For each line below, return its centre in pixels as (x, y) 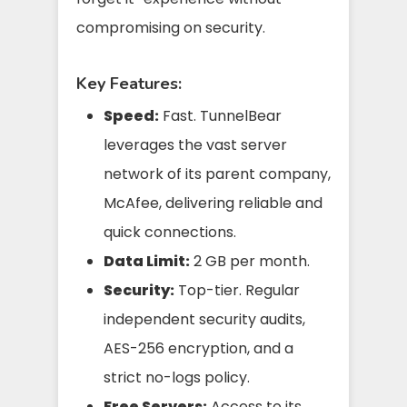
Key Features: (129, 83)
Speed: (131, 115)
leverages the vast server (195, 144)
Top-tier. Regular (237, 290)
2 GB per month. (250, 261)
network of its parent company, (217, 174)
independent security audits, (204, 319)
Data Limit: (147, 261)
